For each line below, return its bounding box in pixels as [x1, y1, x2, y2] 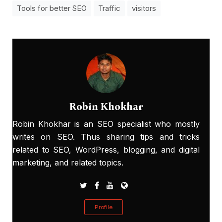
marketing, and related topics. [12, 158, 123, 168]
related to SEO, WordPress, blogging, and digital [12, 145, 200, 155]
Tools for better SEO [17, 3, 87, 13]
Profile [95, 203, 112, 211]
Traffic [98, 3, 120, 13]
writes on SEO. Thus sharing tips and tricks [12, 132, 200, 142]
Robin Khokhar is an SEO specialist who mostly [12, 119, 200, 129]
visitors [132, 3, 156, 13]
